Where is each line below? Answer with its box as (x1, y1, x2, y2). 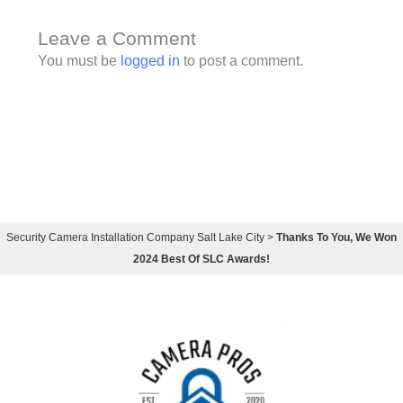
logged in (120, 53, 180, 69)
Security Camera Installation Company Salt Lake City (6, 231, 264, 245)
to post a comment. (179, 53, 303, 69)
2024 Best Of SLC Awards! (133, 253, 270, 266)
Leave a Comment (37, 28, 196, 49)
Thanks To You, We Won (276, 231, 397, 245)
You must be (37, 53, 121, 69)
